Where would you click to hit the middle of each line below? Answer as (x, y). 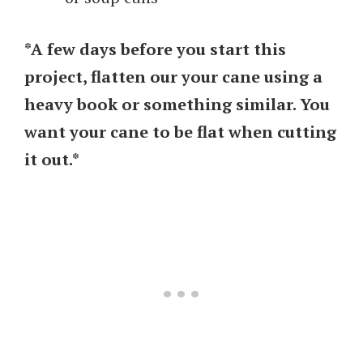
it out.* (52, 159)
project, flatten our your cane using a (173, 76)
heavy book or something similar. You (177, 104)
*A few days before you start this (155, 49)
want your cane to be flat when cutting (180, 131)
